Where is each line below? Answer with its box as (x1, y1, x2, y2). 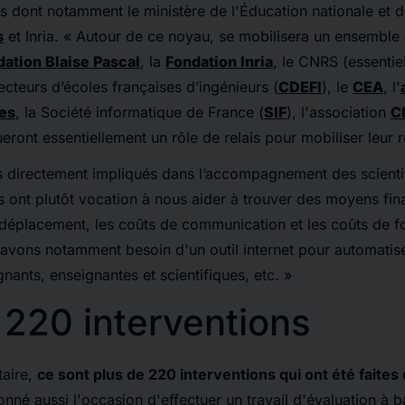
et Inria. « (4, 27, 76, 45)
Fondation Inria (165, 52, 273, 71)
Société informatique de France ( (41, 103, 264, 121)
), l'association (287, 103, 391, 121)
